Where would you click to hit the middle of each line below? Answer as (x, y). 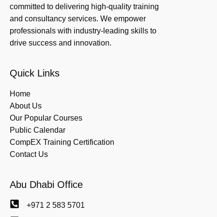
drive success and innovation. (61, 43)
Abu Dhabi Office (46, 185)
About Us (26, 106)
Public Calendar (38, 130)
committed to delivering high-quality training (84, 7)
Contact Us (29, 155)
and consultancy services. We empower (78, 19)
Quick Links (35, 73)
